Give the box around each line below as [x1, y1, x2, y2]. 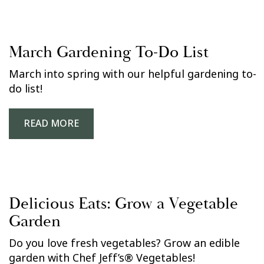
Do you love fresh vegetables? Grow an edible [9, 236, 240, 251]
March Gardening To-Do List [9, 42, 209, 62]
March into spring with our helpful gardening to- [9, 67, 256, 82]
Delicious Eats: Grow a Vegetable [9, 193, 238, 214]
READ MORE [24, 117, 79, 130]
